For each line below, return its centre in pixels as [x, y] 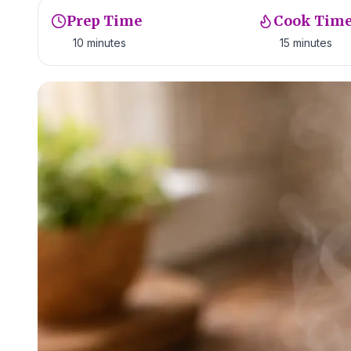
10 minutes [100, 43]
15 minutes [306, 43]
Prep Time [104, 21]
